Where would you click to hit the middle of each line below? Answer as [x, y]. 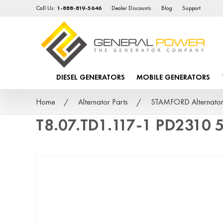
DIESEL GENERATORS [91, 77]
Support [192, 8]
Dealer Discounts [132, 8]
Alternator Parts [103, 102]
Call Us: [47, 8]
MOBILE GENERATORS [173, 77]
